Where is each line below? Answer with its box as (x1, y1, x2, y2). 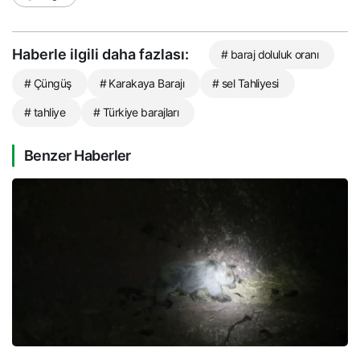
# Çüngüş (24, 76, 72, 91)
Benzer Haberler (24, 147, 131, 165)
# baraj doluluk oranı (221, 47, 319, 62)
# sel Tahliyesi (212, 76, 279, 91)
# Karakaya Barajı (99, 76, 185, 91)
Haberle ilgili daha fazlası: (12, 46, 189, 63)
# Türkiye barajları (92, 105, 179, 120)
